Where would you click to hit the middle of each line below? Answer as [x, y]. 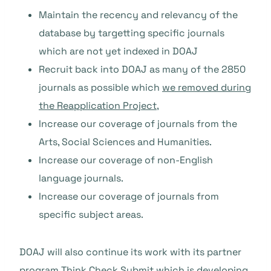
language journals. [81, 178]
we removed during [207, 88]
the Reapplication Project [98, 106]
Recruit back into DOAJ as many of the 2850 [142, 70]
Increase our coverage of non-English [126, 160]
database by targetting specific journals [132, 33]
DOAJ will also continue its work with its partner [130, 252]
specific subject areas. [91, 215]
